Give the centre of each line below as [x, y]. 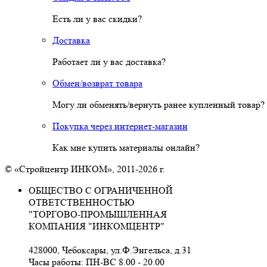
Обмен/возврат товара [97, 83]
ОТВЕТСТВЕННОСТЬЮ [81, 202]
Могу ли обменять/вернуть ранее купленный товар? [159, 105]
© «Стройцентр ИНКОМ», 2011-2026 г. [85, 169]
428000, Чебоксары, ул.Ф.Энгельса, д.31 [110, 250]
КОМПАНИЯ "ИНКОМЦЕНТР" [97, 226]
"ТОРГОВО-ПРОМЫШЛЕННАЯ [98, 214]
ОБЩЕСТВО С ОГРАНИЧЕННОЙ [101, 190]
